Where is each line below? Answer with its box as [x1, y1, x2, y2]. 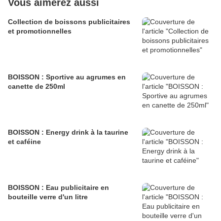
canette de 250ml [8, 82, 65, 91]
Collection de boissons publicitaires [8, 18, 130, 26]
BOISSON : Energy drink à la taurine [8, 128, 128, 137]
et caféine [8, 138, 41, 146]
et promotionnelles [8, 27, 72, 36]
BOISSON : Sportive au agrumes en [8, 73, 126, 81]
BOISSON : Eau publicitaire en [8, 184, 109, 192]
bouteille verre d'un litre [8, 193, 88, 201]
